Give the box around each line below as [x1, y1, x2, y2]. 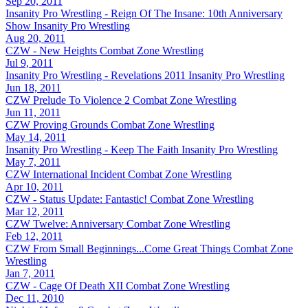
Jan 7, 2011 [5, 267, 55, 279]
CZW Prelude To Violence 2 [5, 93, 130, 106]
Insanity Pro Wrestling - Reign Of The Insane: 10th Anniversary [5, 7, 283, 19]
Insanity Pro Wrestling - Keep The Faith [5, 143, 179, 155]
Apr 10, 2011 [5, 180, 63, 192]
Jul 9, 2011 [5, 56, 53, 69]
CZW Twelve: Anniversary [5, 217, 124, 230]
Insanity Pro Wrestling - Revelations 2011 [5, 69, 186, 81]
